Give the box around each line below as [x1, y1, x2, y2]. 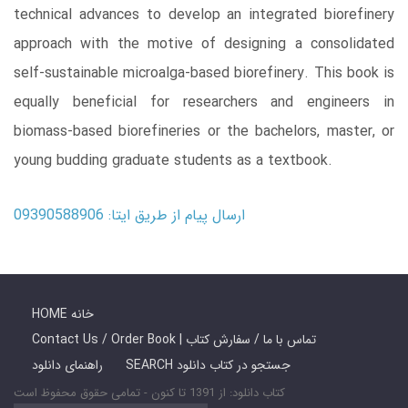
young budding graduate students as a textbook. [14, 148, 332, 172]
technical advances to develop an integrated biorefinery [14, 3, 394, 26]
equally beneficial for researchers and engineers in [14, 90, 394, 114]
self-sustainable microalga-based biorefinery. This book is [14, 61, 394, 85]
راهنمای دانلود [32, 354, 103, 375]
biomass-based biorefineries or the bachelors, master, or [14, 119, 394, 143]
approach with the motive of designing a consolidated [14, 32, 394, 56]
